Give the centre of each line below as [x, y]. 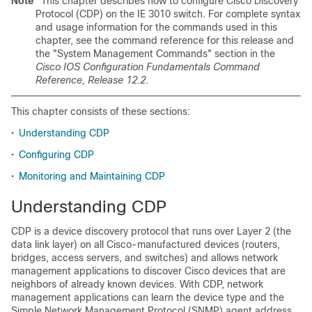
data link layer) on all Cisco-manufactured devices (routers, [146, 244]
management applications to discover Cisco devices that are [148, 271]
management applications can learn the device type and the [148, 297]
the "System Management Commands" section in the [155, 54]
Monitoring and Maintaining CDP [92, 176]
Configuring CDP [56, 155]
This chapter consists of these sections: [101, 111]
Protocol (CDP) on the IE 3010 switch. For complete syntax [168, 14]
